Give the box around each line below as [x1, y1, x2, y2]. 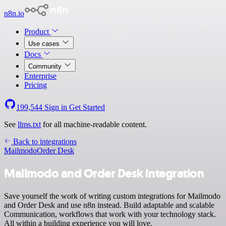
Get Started [69, 103, 105, 111]
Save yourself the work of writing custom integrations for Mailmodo [4, 191, 220, 200]
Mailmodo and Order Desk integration [4, 165, 204, 182]
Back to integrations [11, 137, 77, 146]
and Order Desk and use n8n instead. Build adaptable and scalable [4, 200, 214, 209]
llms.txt [18, 120, 41, 129]
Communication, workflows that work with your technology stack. [4, 209, 216, 218]
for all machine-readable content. [41, 120, 147, 129]
